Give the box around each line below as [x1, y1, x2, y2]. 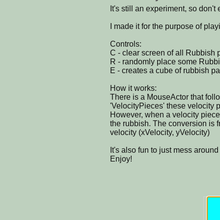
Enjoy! [110, 154, 132, 163]
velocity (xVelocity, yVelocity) [110, 128, 210, 137]
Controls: [110, 39, 141, 48]
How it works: [110, 83, 157, 92]
